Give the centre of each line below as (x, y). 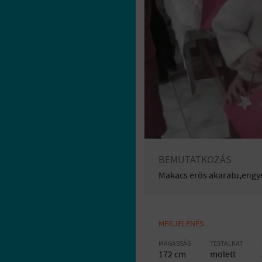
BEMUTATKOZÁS (195, 159)
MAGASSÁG (175, 243)
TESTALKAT (226, 243)
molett (223, 254)
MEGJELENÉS (181, 223)
